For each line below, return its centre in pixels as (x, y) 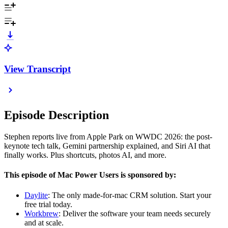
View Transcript (37, 69)
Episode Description (56, 115)
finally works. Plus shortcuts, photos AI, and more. (85, 155)
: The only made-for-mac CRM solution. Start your (130, 195)
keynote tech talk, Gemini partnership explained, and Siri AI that (107, 146)
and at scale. (44, 222)
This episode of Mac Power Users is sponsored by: (90, 175)
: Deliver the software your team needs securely (135, 213)
